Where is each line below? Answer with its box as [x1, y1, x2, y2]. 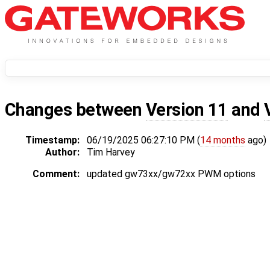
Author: [45, 146, 80, 159]
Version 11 [145, 99, 228, 121]
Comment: [33, 168, 80, 180]
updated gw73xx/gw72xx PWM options [87, 168, 256, 180]
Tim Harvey [87, 146, 135, 159]
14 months [200, 134, 245, 146]
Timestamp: [25, 134, 80, 146]
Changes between [5, 99, 146, 121]
